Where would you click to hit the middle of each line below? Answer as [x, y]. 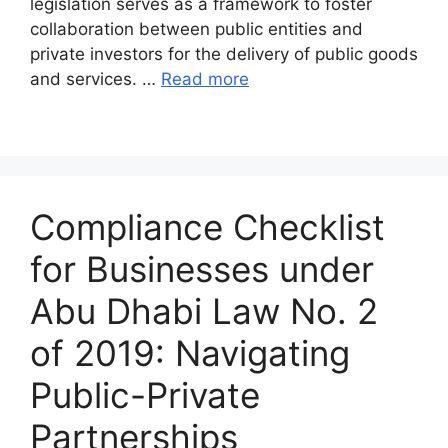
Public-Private [145, 394]
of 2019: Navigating [190, 352]
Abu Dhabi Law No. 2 [204, 310]
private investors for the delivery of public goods [224, 53]
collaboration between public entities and [196, 28]
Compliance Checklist [207, 226]
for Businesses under [202, 268]
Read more [205, 78]
